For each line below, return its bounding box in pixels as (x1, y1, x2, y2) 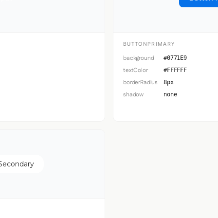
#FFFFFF (163, 66, 187, 73)
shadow (123, 90, 144, 99)
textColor (123, 66, 148, 74)
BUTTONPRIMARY (123, 40, 175, 48)
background (123, 54, 154, 62)
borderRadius (123, 78, 158, 87)
